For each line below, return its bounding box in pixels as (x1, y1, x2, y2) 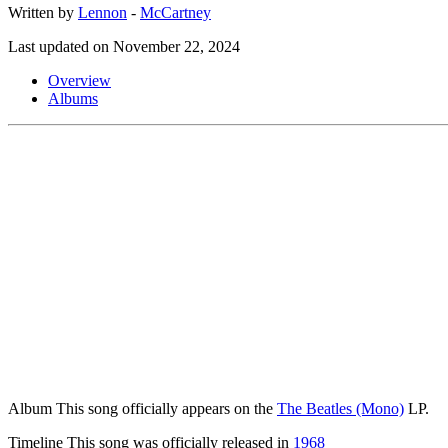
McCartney (140, 3, 211, 21)
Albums (48, 89, 98, 107)
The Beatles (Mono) (277, 399, 404, 417)
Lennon (78, 3, 127, 21)
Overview (48, 71, 111, 89)
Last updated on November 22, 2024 (8, 37, 240, 55)
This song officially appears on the (52, 399, 277, 417)
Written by (8, 3, 78, 21)
